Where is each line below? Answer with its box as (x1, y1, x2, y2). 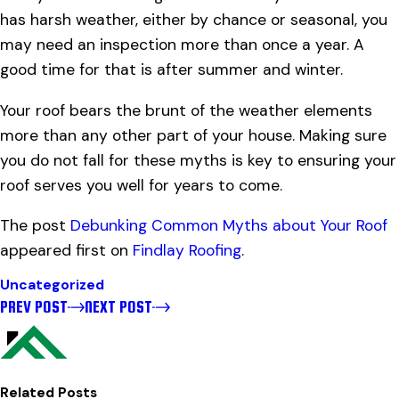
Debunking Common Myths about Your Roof (70, 216, 387, 236)
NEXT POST (85, 297, 153, 316)
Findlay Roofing (133, 240, 241, 261)
